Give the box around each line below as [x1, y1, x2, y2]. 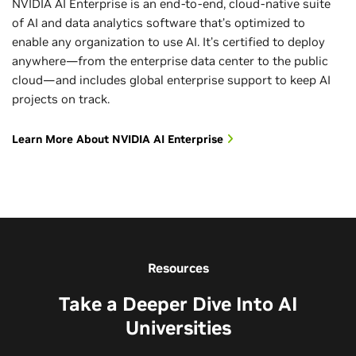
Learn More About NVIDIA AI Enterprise [12, 132, 226, 146]
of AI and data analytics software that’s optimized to [12, 15, 305, 30]
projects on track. [12, 91, 110, 106]
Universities [125, 315, 231, 340]
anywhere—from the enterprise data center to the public [12, 53, 328, 68]
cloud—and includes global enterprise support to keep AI [12, 72, 331, 87]
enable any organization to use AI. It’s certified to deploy [12, 34, 325, 49]
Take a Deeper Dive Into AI [59, 292, 297, 316]
